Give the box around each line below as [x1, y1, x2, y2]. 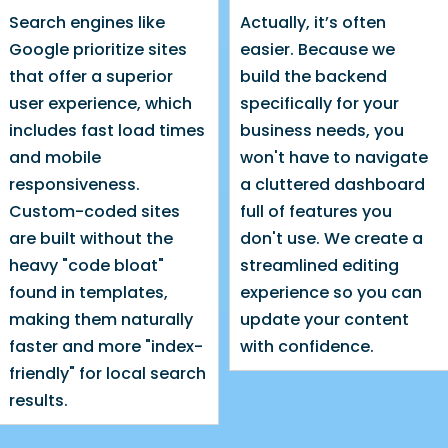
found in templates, [9, 280, 168, 304]
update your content [239, 307, 409, 331]
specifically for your [239, 91, 399, 115]
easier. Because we [239, 37, 395, 61]
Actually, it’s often [239, 10, 386, 34]
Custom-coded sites [9, 199, 180, 223]
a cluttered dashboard [239, 172, 425, 196]
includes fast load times [9, 118, 205, 142]
